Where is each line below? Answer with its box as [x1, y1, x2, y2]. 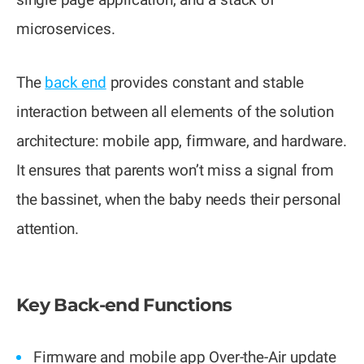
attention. [16, 219, 80, 239]
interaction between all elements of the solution [16, 102, 334, 122]
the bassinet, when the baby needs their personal [16, 190, 341, 210]
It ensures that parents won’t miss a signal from [16, 161, 334, 180]
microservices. [16, 19, 115, 39]
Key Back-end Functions [16, 294, 232, 317]
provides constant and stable [110, 73, 305, 93]
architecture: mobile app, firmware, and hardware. [16, 132, 347, 151]
